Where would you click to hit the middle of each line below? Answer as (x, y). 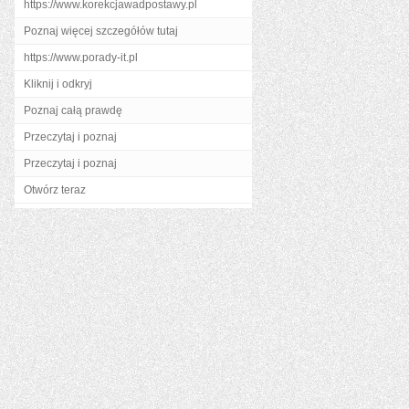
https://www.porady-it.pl (81, 58)
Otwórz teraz (55, 190)
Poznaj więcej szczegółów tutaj (101, 31)
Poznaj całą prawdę (73, 110)
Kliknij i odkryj (58, 84)
